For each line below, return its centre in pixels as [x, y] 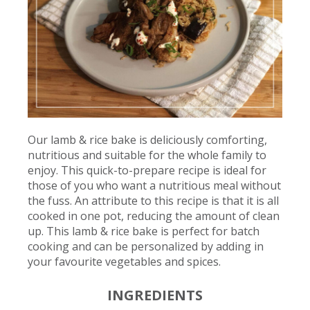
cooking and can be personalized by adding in [145, 247]
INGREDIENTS [155, 295]
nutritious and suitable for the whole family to [147, 155]
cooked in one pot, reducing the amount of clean [153, 216]
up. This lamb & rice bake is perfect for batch [143, 231]
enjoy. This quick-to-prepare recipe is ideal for [147, 171]
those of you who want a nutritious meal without [154, 186]
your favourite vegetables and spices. [124, 262]
